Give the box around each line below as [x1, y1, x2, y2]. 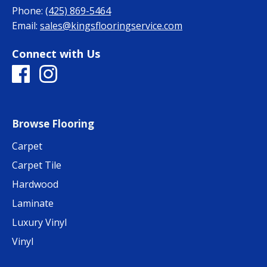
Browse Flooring [12, 117, 94, 131]
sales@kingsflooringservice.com [40, 19, 182, 33]
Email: [12, 19, 38, 33]
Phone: [12, 4, 43, 18]
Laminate [12, 197, 54, 210]
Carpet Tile [12, 159, 61, 172]
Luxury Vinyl [12, 216, 67, 229]
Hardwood [12, 178, 58, 191]
